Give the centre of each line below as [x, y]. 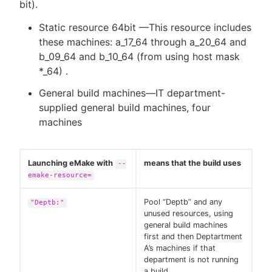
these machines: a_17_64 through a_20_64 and [143, 42]
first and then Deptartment [193, 237]
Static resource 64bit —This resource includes [145, 28]
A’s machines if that [180, 248]
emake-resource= [60, 175]
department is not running [191, 260]
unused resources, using [189, 214]
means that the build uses [192, 163]
